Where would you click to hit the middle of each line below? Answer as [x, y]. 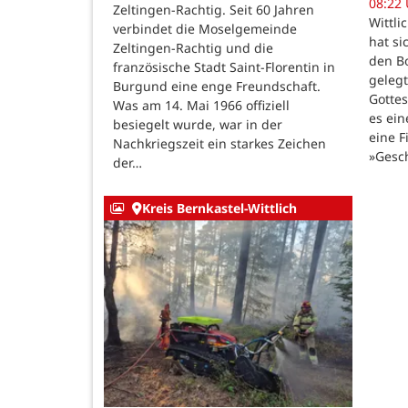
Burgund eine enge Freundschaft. [217, 86]
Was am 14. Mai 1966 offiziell [201, 105]
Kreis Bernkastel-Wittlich [219, 209]
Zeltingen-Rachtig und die [193, 47]
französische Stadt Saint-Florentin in [224, 66]
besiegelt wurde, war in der [198, 124]
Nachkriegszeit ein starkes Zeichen [219, 143]
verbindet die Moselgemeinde [205, 28]
